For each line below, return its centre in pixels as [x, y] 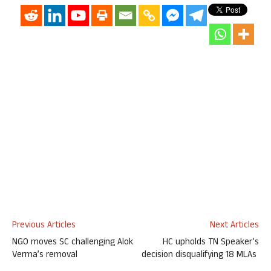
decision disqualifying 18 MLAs [200, 256]
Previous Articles [44, 226]
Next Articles [234, 226]
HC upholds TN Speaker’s [211, 243]
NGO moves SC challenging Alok [73, 243]
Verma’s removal [45, 256]
